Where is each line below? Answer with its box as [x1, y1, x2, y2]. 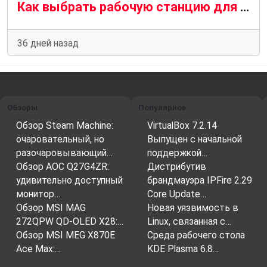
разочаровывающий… [16, 147, 113, 159]
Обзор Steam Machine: [16, 119, 113, 131]
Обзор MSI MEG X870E [16, 229, 115, 241]
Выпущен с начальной [147, 133, 242, 145]
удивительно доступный [16, 174, 123, 186]
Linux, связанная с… [147, 215, 231, 227]
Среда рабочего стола [147, 229, 245, 241]
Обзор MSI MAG [16, 201, 86, 213]
